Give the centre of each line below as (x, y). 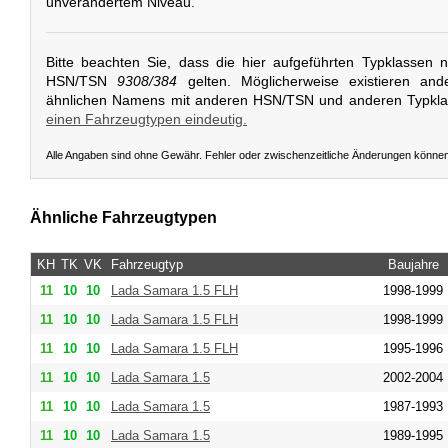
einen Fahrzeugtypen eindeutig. (146, 118)
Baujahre (413, 264)
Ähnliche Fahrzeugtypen (123, 218)
